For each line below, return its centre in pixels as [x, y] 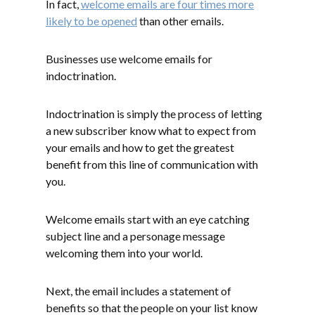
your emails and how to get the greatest [140, 147]
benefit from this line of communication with [152, 164]
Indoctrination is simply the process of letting [154, 113]
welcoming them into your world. [124, 252]
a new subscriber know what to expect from [151, 130]
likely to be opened [91, 20]
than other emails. [180, 20]
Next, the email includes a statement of [139, 290]
